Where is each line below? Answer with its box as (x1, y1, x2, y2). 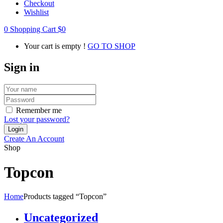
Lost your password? (4, 115, 70, 124)
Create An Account (4, 134, 64, 143)
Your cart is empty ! (24, 42, 86, 51)
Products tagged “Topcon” (23, 192, 107, 201)
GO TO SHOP (88, 42, 135, 51)
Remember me (16, 106, 62, 115)
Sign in (4, 61, 39, 74)
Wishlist (24, 8, 49, 17)
